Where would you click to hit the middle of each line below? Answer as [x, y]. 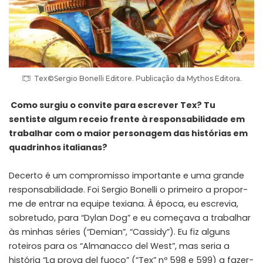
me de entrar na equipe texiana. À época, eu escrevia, [124, 203]
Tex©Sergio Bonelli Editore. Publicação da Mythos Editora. [138, 78]
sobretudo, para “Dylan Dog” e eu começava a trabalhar [130, 218]
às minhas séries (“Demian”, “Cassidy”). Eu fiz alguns [119, 232]
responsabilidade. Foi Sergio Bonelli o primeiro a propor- [128, 189]
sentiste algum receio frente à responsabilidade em [127, 119]
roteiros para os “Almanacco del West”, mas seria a [119, 246]
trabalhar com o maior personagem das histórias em [128, 133]
